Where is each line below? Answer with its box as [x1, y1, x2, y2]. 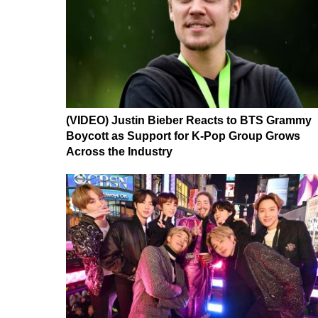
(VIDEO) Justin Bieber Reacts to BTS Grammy [66, 114, 312, 126]
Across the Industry [66, 145, 172, 158]
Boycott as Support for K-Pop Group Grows [66, 129, 300, 142]
